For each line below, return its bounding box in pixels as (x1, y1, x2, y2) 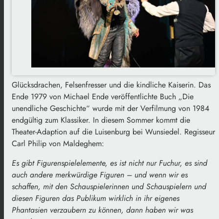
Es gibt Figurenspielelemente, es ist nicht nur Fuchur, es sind (12, 157, 207, 169)
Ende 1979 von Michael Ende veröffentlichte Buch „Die (12, 90, 194, 102)
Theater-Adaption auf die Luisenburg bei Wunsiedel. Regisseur (12, 126, 215, 137)
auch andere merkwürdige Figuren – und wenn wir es (12, 169, 188, 180)
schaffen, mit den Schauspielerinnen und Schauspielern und (12, 180, 206, 192)
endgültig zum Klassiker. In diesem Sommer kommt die (12, 114, 190, 126)
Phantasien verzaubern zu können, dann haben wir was (12, 204, 193, 216)
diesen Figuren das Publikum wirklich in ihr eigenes (12, 192, 179, 204)
